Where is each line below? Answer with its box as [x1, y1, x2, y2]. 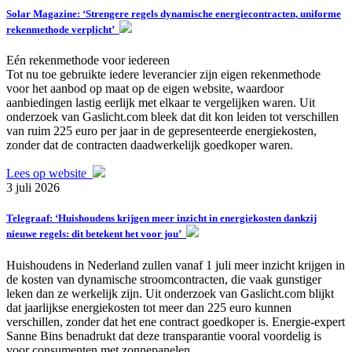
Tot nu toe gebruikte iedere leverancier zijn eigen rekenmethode [6, 68, 321, 82]
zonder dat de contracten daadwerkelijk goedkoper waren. [6, 138, 293, 152]
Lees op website [6, 167, 93, 181]
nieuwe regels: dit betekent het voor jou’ [6, 228, 186, 240]
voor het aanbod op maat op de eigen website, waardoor [6, 82, 284, 96]
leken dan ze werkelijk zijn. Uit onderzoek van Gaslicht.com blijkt [6, 286, 334, 300]
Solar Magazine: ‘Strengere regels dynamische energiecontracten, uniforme [6, 8, 341, 20]
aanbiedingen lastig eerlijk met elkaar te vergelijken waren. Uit [6, 96, 315, 110]
